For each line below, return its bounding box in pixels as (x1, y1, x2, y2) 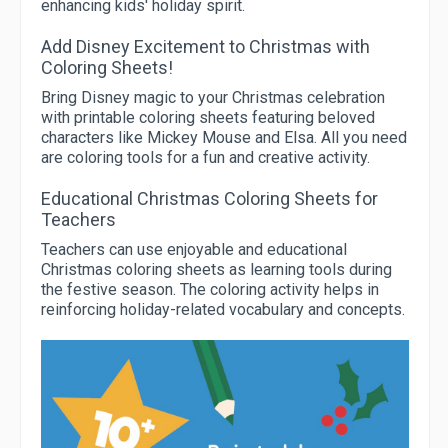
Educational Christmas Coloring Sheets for (41, 188, 378, 209)
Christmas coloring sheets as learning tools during (41, 260, 392, 279)
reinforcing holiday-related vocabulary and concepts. (41, 300, 405, 319)
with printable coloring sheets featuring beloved (41, 108, 375, 127)
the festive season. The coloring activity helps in (41, 280, 379, 299)
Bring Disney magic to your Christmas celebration (41, 88, 385, 107)
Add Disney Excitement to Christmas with (41, 36, 370, 57)
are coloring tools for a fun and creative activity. (41, 148, 370, 167)
